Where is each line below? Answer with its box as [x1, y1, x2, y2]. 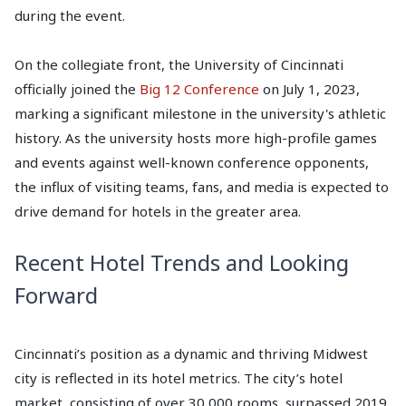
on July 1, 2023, [259, 80, 360, 99]
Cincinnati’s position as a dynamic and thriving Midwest [14, 344, 368, 363]
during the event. [14, 6, 125, 25]
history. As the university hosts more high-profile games [14, 129, 377, 148]
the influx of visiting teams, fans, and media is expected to [14, 178, 389, 197]
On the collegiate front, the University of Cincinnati [14, 55, 343, 74]
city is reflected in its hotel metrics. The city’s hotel [14, 369, 343, 388]
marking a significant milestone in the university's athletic [14, 104, 386, 123]
